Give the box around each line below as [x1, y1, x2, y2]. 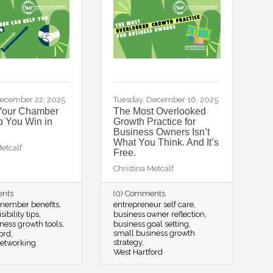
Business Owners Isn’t [113, 127, 210, 137]
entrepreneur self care [113, 200, 194, 209]
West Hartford [113, 247, 163, 257]
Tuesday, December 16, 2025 [113, 95, 218, 104]
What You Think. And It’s [113, 137, 219, 147]
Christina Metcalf [113, 164, 174, 173]
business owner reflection [113, 210, 205, 219]
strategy [113, 238, 142, 247]
